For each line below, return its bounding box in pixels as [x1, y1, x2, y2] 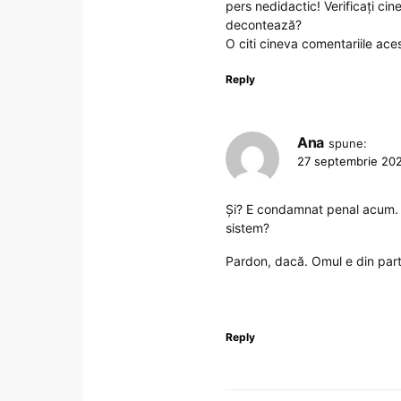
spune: [328, 135, 367, 150]
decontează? [226, 16, 302, 32]
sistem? [226, 219, 269, 235]
